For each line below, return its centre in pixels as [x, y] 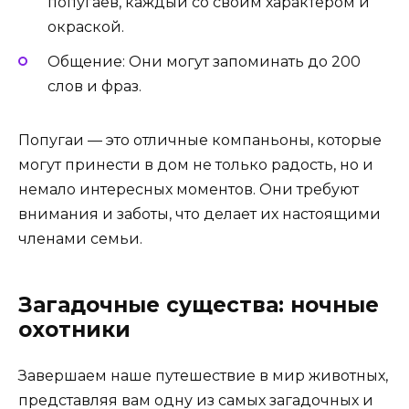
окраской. [86, 27]
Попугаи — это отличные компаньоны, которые [200, 141]
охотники [74, 330]
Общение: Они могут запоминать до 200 [204, 62]
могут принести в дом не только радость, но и [196, 165]
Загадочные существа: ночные [199, 305]
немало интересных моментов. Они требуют [189, 190]
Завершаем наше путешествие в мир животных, [203, 376]
